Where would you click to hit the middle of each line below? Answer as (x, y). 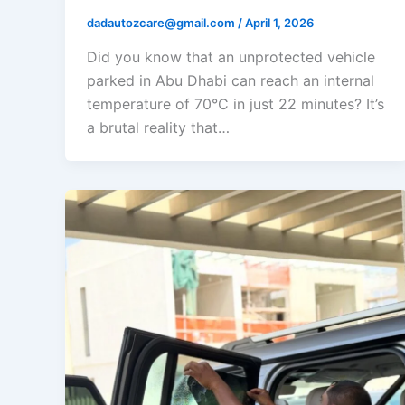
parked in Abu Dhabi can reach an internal (231, 80)
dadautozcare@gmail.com (162, 23)
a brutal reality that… (158, 127)
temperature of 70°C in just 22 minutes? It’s (235, 104)
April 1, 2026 (279, 23)
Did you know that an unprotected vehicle (231, 57)
